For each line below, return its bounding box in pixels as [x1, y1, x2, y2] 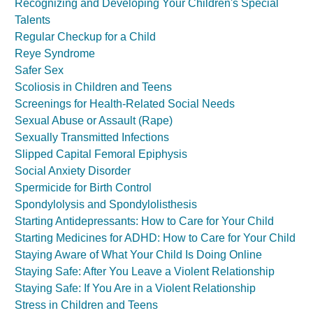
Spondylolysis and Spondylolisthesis [15, 198, 197, 210]
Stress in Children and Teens [15, 299, 158, 311]
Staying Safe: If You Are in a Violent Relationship [15, 282, 256, 294]
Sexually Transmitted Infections [15, 131, 169, 143]
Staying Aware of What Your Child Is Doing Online [15, 249, 262, 261]
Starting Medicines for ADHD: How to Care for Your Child [15, 232, 296, 244]
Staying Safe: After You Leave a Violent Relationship [15, 265, 275, 277]
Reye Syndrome [15, 48, 95, 59]
